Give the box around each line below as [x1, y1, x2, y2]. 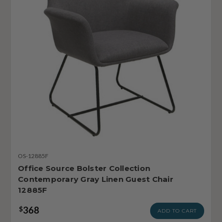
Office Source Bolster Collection [18, 163, 150, 173]
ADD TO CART [158, 207, 197, 214]
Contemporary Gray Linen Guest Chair [18, 174, 173, 184]
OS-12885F [18, 152, 49, 160]
